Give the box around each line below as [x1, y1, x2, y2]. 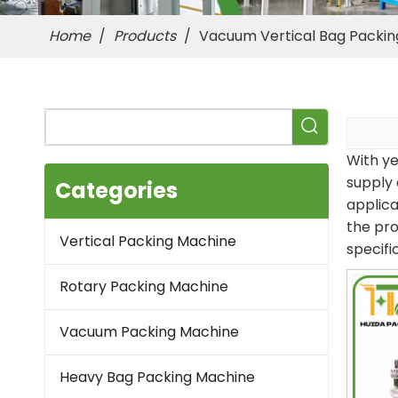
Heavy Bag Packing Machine [60, 367, 255, 388]
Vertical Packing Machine [60, 231, 236, 252]
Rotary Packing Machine [60, 276, 228, 298]
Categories [55, 176, 178, 206]
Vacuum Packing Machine [60, 322, 239, 343]
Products [114, 26, 176, 47]
